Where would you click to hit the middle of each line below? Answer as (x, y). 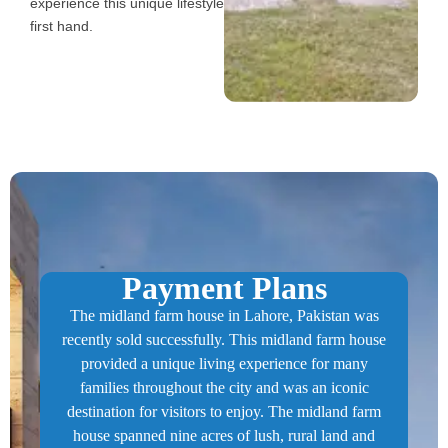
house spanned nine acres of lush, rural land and (224, 435)
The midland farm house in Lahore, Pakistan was (224, 315)
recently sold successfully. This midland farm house (224, 339)
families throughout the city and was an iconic (224, 387)
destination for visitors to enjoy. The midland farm (224, 411)
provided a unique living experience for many (224, 363)
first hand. (61, 25)
